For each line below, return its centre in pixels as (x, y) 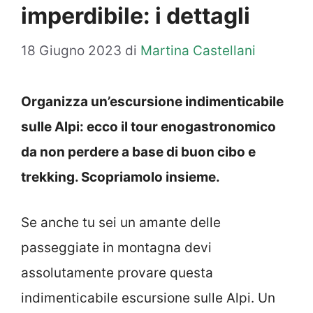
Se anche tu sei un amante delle (121, 222)
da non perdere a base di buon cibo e (138, 152)
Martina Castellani (198, 51)
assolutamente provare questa (117, 272)
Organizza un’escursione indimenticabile (152, 102)
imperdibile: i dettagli (136, 15)
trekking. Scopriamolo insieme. (122, 177)
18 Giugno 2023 (71, 51)
